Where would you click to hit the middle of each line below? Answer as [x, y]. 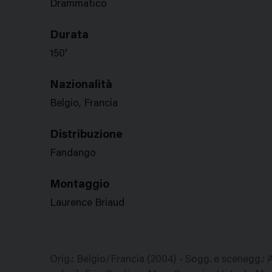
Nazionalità [81, 85]
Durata [69, 36]
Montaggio [80, 185]
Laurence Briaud [87, 204]
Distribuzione [86, 135]
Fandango [73, 154]
